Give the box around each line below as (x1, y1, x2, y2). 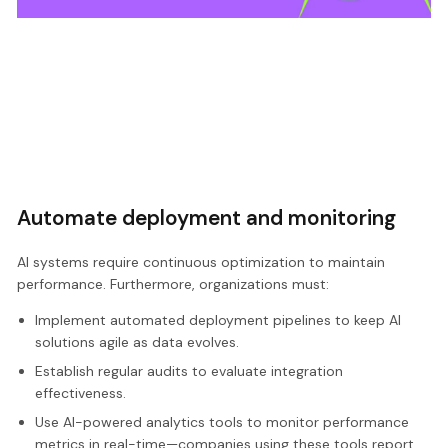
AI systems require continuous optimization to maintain (17, 253, 386, 272)
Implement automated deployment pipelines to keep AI (34, 311, 401, 330)
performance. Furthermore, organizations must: (17, 275, 330, 294)
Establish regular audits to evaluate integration (34, 362, 343, 381)
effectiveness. (34, 384, 126, 403)
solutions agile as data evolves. (34, 333, 239, 352)
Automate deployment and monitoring (17, 203, 397, 231)
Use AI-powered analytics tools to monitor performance (34, 413, 409, 432)
